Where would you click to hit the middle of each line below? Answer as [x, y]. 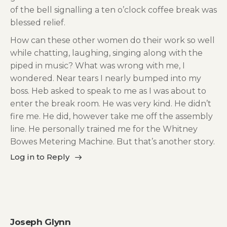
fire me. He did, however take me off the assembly [111, 116]
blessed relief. [38, 23]
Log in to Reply [40, 157]
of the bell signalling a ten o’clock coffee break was [113, 10]
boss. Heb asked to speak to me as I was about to [108, 91]
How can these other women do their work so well [112, 40]
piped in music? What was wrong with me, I [98, 65]
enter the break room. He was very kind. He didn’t [111, 103]
